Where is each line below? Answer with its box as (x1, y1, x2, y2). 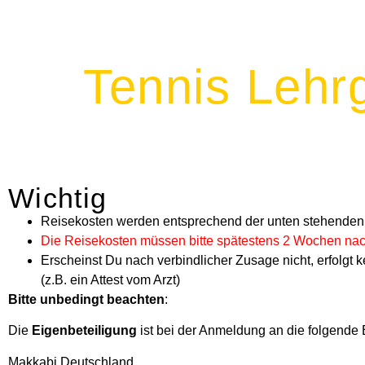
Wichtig (8, 183, 108, 213)
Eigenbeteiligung (32, 323, 137, 338)
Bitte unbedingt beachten (8, 292, 165, 306)
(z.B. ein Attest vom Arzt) (41, 273, 180, 287)
